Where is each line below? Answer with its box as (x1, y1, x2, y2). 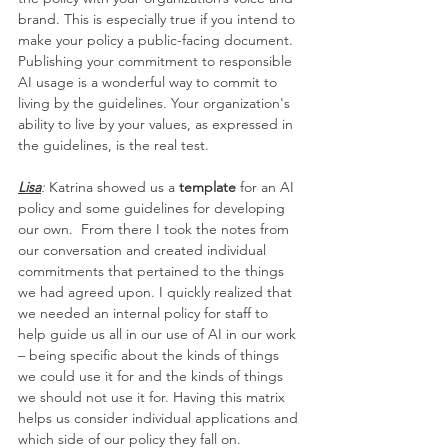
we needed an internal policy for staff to (18, 304, 272, 323)
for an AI (236, 178, 298, 197)
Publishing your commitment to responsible (18, 52, 296, 71)
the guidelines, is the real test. (18, 136, 209, 155)
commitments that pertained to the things (18, 262, 288, 281)
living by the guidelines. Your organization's (18, 94, 294, 113)
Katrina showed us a (45, 178, 179, 197)
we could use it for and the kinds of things (18, 367, 287, 386)
